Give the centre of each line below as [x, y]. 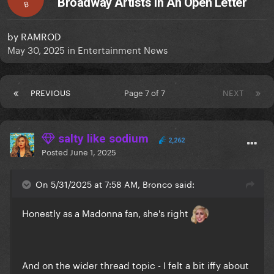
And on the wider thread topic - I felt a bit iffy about [135, 265]
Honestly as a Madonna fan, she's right [106, 213]
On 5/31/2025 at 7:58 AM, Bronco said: [115, 184]
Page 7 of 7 [146, 92]
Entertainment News [123, 49]
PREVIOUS [50, 92]
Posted [56, 151]
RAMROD [41, 36]
